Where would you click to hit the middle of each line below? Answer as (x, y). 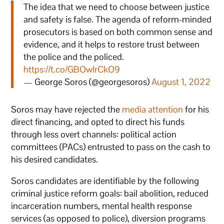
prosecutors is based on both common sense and (118, 32)
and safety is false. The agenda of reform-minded (118, 19)
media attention (153, 109)
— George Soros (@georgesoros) (88, 82)
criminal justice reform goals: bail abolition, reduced (110, 193)
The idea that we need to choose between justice (117, 7)
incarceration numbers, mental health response (102, 206)
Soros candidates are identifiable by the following (105, 181)
